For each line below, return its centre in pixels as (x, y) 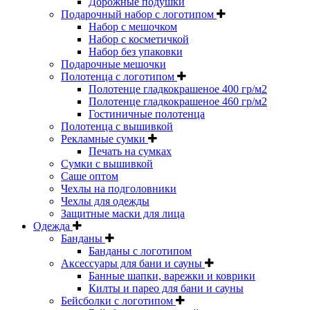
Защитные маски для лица (123, 213)
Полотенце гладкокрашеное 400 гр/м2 (178, 89)
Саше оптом (90, 176)
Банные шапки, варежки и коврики (172, 275)
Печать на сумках (130, 151)
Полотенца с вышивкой (117, 126)
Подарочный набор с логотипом (139, 14)
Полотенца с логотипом (119, 76)
